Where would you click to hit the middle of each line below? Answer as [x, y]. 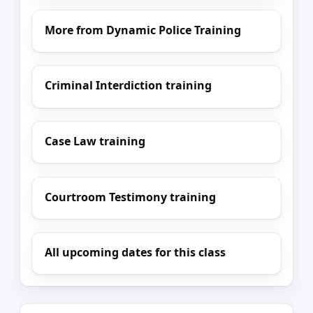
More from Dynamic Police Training [143, 30]
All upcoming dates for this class [136, 253]
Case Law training [95, 141]
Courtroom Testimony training [131, 197]
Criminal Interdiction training [129, 86]
